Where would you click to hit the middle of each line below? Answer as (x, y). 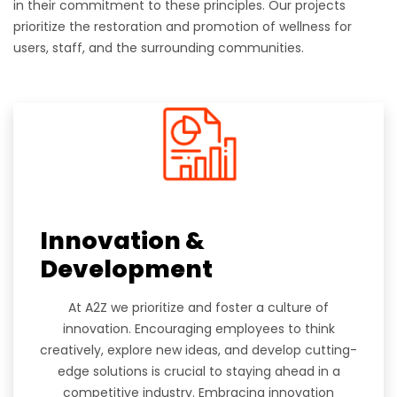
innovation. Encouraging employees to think (198, 329)
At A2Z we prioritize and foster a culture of (198, 307)
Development (126, 269)
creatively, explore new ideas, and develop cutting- (198, 350)
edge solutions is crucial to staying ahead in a (198, 371)
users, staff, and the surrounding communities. (159, 48)
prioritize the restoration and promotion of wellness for (183, 27)
